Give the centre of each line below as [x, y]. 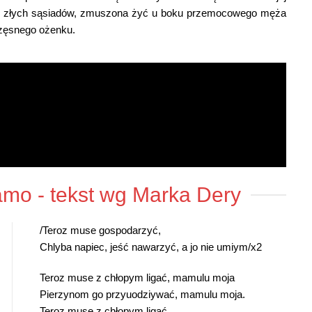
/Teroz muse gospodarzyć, [101, 231]
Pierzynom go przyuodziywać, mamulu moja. [144, 295]
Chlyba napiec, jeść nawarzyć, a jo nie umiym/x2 [151, 247]
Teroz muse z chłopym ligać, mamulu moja [138, 278]
